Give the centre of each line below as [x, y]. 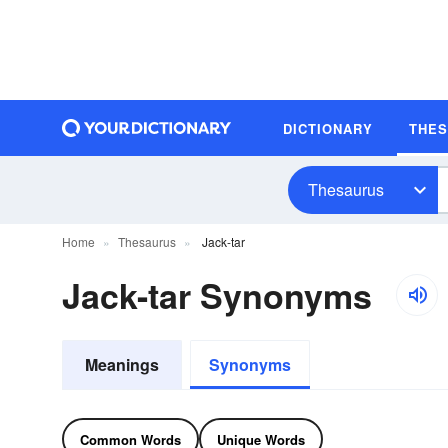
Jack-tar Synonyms [217, 295]
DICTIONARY [328, 128]
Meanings [122, 364]
